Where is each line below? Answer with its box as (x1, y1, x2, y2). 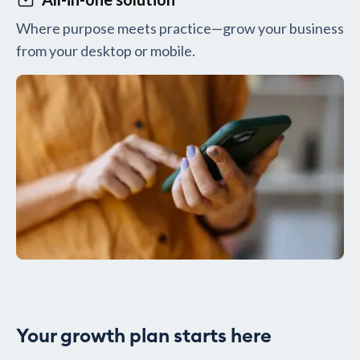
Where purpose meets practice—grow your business (16, 19, 344, 38)
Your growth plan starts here (16, 327, 272, 347)
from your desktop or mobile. (16, 42, 195, 60)
